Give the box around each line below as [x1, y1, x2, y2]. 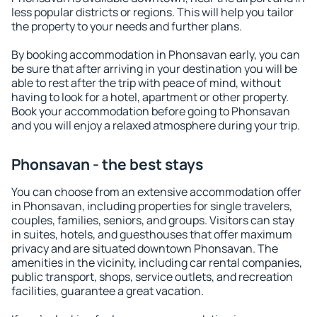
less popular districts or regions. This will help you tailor [11, 4, 294, 20]
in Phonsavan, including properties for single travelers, [11, 198, 292, 214]
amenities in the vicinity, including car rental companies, [11, 255, 302, 270]
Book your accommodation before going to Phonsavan [11, 103, 290, 119]
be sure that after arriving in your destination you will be [11, 61, 297, 76]
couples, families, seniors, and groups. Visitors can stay [11, 212, 294, 228]
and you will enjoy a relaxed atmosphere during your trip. [11, 117, 300, 133]
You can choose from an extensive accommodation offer [11, 184, 301, 200]
